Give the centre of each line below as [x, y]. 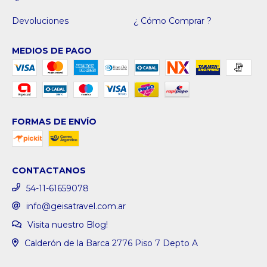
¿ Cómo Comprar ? [173, 21]
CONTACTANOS [49, 170]
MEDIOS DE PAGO [52, 50]
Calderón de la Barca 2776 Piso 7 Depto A [111, 243]
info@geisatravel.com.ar [76, 207]
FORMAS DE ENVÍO [54, 121]
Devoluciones [40, 21]
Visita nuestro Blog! [67, 225]
